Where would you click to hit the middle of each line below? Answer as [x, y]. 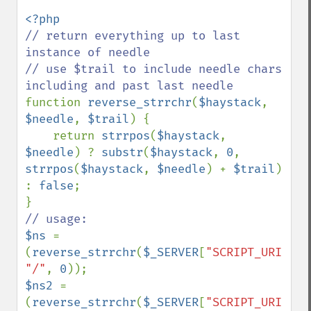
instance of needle [87, 52]
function [56, 102]
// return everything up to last [133, 36]
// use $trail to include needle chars [153, 69]
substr [122, 152]
